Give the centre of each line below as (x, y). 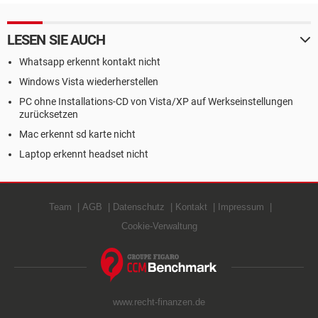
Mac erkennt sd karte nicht (77, 134)
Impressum (241, 207)
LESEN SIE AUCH (56, 40)
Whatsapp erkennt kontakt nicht (90, 62)
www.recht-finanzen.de (159, 302)
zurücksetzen (49, 114)
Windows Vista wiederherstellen (89, 82)
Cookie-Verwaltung (159, 226)
